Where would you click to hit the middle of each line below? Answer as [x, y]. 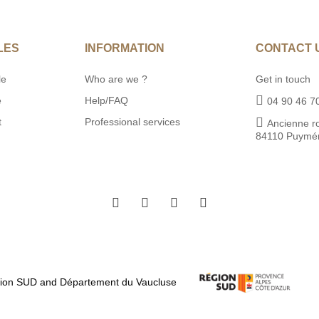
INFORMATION [125, 48]
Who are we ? [116, 79]
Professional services [132, 121]
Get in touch [283, 79]
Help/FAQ [106, 100]
